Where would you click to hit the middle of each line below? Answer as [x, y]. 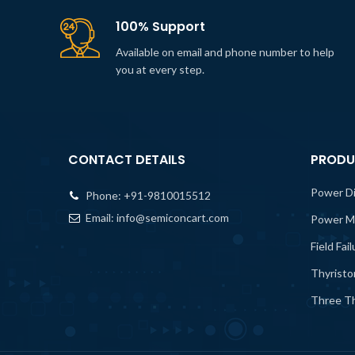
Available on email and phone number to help [225, 52]
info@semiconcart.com [173, 218]
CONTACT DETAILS [127, 160]
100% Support [160, 27]
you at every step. [160, 69]
